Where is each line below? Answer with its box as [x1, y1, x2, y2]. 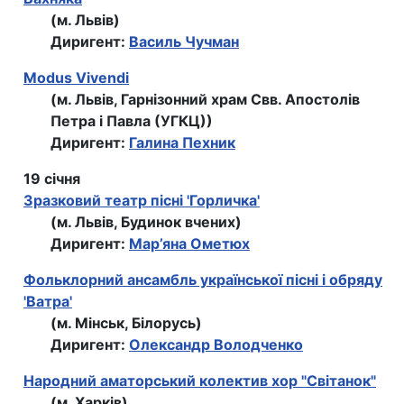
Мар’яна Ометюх [129, 234, 250, 253]
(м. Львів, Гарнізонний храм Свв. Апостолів [50, 90, 360, 109]
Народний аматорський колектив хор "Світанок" [23, 372, 376, 390]
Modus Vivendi [23, 69, 129, 87]
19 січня [23, 170, 80, 188]
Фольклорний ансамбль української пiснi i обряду [23, 271, 382, 289]
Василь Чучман [129, 32, 239, 51]
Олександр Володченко [129, 335, 303, 354]
